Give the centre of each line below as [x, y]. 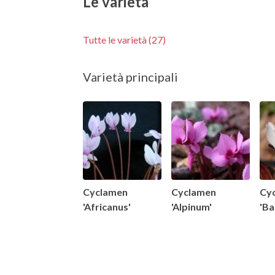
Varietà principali [130, 76]
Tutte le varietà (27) [124, 39]
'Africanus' [107, 207]
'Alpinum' [191, 207]
